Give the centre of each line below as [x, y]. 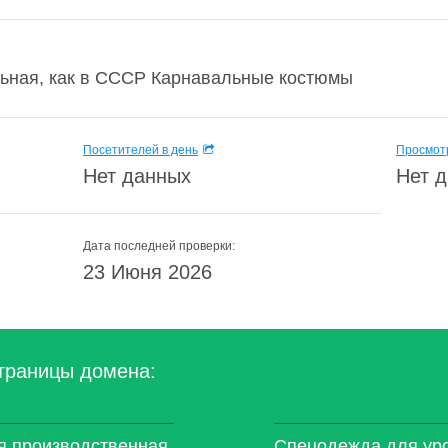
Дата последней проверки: [159, 246]
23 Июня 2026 [147, 272]
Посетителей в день [140, 150]
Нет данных [137, 176]
